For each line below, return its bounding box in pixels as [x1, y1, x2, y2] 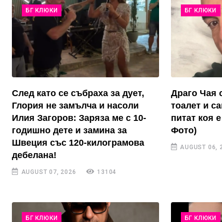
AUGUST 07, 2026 [19, 168, 76, 176]
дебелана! [12, 150, 56, 161]
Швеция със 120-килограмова [12, 138, 144, 148]
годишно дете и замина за [12, 125, 127, 136]
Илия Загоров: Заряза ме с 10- [12, 113, 146, 123]
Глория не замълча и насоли [12, 101, 139, 111]
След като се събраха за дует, [12, 88, 144, 99]
